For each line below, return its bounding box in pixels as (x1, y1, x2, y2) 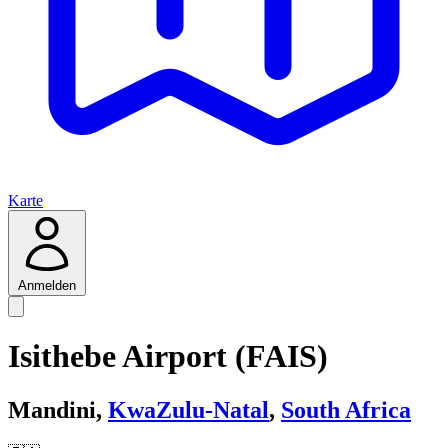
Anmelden (18, 278, 76, 293)
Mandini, (8, 396, 108, 423)
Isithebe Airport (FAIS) (8, 338, 328, 375)
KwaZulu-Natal (108, 396, 269, 423)
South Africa (281, 396, 411, 423)
